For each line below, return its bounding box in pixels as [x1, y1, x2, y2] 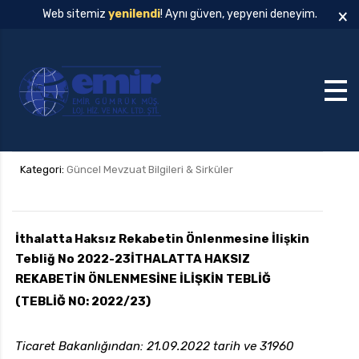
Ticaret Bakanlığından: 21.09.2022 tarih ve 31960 [15, 339, 294, 354]
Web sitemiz [42, 7, 108, 21]
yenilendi [107, 7, 160, 21]
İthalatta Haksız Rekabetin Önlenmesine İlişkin [15, 232, 309, 247]
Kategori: [20, 163, 67, 176]
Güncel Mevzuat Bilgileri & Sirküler [67, 163, 233, 176]
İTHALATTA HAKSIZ [131, 252, 250, 267]
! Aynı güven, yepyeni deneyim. [159, 7, 317, 21]
